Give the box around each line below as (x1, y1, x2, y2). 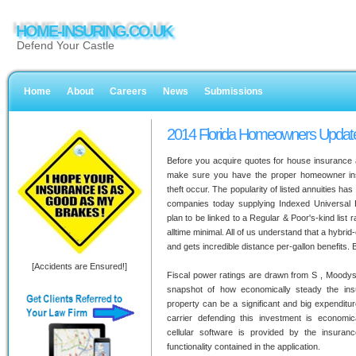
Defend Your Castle (17, 39, 114, 52)
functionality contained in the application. (167, 342, 320, 351)
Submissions (204, 86, 263, 97)
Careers (110, 86, 147, 97)
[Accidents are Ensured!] (32, 261, 127, 271)
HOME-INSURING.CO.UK (16, 22, 172, 40)
